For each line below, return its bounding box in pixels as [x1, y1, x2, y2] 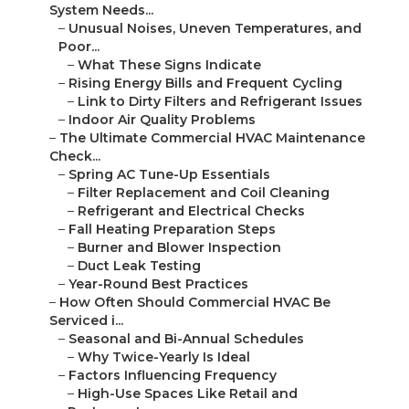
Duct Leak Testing [78, 257, 201, 275]
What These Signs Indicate [78, 57, 261, 74]
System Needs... [49, 2, 153, 19]
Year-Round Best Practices [68, 276, 248, 293]
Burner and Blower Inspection [78, 239, 281, 257]
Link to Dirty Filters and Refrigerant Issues [78, 93, 362, 110]
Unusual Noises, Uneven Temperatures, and [68, 20, 362, 37]
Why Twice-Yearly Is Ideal [78, 349, 250, 366]
